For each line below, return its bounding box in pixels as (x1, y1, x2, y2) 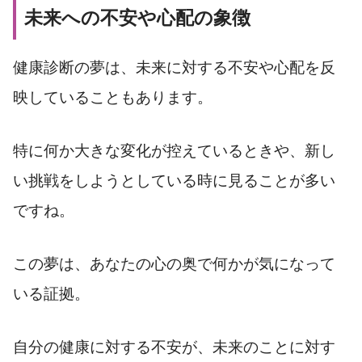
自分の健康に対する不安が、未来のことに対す (13, 338, 335, 356)
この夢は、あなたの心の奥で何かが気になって (13, 255, 335, 272)
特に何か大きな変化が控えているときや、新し (13, 142, 335, 160)
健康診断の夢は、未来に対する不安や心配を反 (13, 59, 335, 77)
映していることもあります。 (13, 89, 213, 107)
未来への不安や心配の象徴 (24, 7, 250, 29)
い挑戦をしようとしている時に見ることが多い (13, 172, 335, 190)
